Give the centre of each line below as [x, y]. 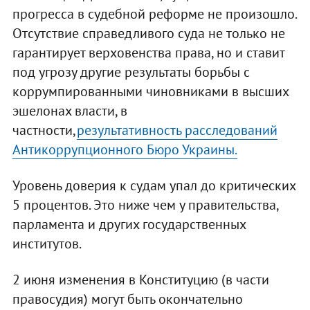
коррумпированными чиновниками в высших [150, 92]
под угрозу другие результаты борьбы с [131, 72]
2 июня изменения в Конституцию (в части [140, 280]
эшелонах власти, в [70, 111]
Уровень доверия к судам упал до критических [154, 186]
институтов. [47, 244]
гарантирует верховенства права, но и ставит [148, 53]
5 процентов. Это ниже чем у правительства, [145, 205]
